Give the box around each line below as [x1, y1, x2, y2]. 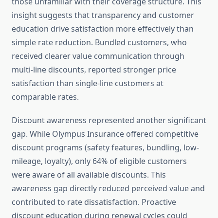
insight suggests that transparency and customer [12, 10, 194, 21]
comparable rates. [12, 91, 79, 103]
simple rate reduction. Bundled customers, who [12, 37, 187, 48]
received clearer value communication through [12, 51, 184, 62]
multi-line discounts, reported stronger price [12, 64, 176, 75]
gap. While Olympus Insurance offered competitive [12, 128, 199, 140]
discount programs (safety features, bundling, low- [12, 142, 199, 153]
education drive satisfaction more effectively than [12, 23, 194, 35]
